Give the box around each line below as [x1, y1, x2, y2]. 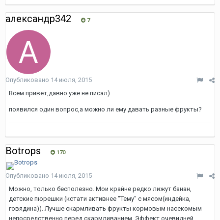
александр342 [5, 13, 71, 25]
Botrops [5, 145, 41, 157]
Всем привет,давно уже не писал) [9, 89, 110, 97]
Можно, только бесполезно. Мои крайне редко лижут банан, [9, 185, 192, 192]
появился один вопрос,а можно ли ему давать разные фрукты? [9, 106, 202, 113]
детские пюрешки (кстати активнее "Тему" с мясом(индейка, [9, 195, 191, 202]
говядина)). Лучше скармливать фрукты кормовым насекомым [9, 205, 202, 212]
